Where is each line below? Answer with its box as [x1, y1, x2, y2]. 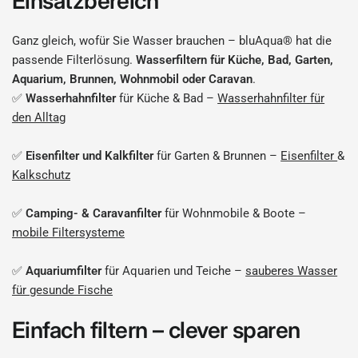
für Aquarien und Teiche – [105, 264, 246, 278]
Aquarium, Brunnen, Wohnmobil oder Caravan [12, 72, 253, 86]
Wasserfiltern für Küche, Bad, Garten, [136, 53, 334, 67]
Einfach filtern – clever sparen [12, 316, 300, 344]
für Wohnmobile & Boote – [161, 206, 307, 221]
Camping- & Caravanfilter [26, 206, 162, 221]
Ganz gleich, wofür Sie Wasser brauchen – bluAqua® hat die [12, 34, 332, 48]
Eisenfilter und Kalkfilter [26, 149, 154, 163]
